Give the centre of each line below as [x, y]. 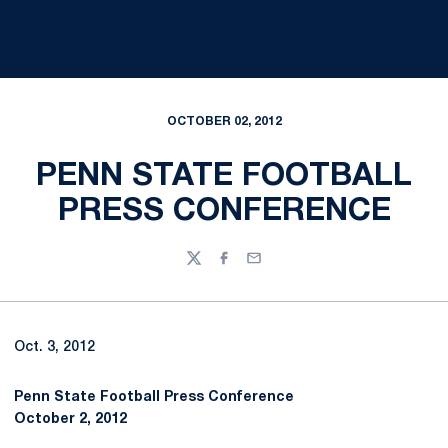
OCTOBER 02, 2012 [224, 121]
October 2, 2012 [70, 419]
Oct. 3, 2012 [54, 347]
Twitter [209, 267]
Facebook [249, 267]
